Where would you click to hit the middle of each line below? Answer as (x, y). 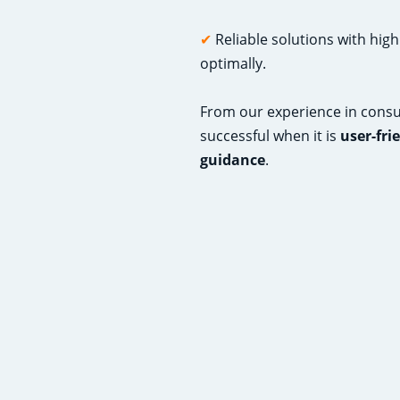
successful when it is (270, 136)
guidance (233, 160)
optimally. (233, 63)
